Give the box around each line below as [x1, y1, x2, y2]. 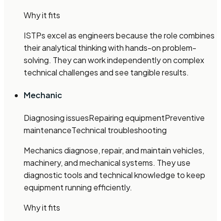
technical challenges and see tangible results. [24, 67, 189, 77]
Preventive [165, 112, 205, 123]
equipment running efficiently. [24, 182, 132, 193]
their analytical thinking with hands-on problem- [24, 42, 196, 53]
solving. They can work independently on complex [24, 54, 204, 65]
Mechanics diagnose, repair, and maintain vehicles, [24, 145, 204, 156]
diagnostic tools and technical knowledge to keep [24, 170, 205, 181]
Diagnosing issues [24, 112, 89, 123]
